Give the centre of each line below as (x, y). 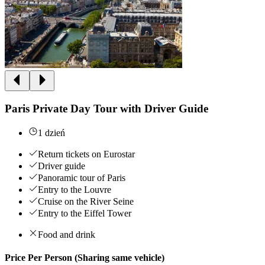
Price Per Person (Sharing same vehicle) (85, 258)
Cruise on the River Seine (86, 201)
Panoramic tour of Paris (82, 177)
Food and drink (67, 234)
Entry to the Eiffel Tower (85, 213)
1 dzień (51, 132)
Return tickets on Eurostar (86, 154)
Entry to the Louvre (75, 189)
